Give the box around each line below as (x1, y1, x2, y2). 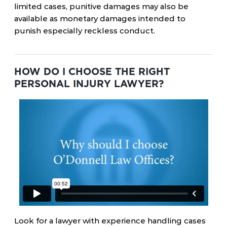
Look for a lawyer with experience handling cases (14, 216, 206, 225)
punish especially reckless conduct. (14, 26, 155, 35)
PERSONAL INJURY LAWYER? (14, 78, 164, 90)
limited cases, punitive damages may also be (14, 2, 188, 11)
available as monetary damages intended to (14, 14, 185, 23)
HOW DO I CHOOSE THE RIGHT (14, 66, 170, 78)
